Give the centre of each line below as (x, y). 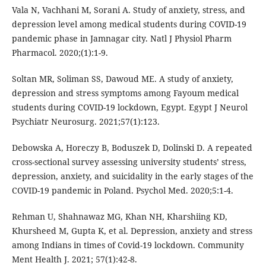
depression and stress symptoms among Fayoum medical (125, 93)
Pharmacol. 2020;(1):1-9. (60, 52)
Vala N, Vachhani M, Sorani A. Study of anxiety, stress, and (128, 9)
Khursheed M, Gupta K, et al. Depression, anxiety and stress (132, 230)
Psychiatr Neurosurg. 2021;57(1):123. (85, 121)
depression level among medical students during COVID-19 (129, 24)
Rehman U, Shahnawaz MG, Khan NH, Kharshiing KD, (119, 216)
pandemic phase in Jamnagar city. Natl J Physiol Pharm (121, 38)
